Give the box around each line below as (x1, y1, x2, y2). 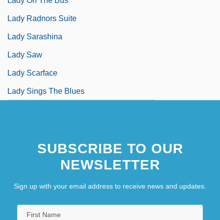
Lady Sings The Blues (7, 86, 84, 95)
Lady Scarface (7, 68, 57, 77)
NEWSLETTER (60, 157, 160, 172)
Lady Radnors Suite (7, 14, 77, 23)
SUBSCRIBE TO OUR (37, 140, 183, 156)
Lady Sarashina (7, 32, 62, 41)
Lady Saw (7, 50, 42, 59)
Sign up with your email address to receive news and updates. (14, 182, 206, 190)
